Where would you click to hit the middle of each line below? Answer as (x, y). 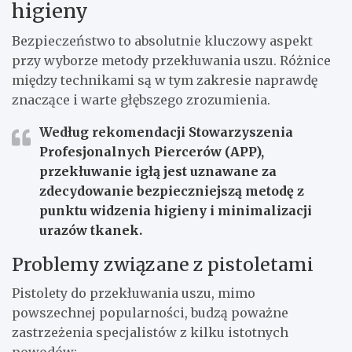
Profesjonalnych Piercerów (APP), (152, 152)
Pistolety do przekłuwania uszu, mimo (134, 293)
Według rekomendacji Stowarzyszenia (166, 132)
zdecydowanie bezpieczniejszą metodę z (172, 191)
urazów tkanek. (91, 231)
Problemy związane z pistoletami (163, 265)
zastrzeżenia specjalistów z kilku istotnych (150, 333)
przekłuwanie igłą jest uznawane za (158, 172)
